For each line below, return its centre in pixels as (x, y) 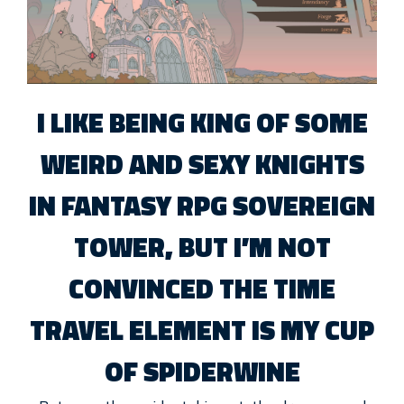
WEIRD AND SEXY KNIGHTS (202, 164)
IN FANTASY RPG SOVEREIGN (202, 205)
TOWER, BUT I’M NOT (202, 247)
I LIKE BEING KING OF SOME (202, 122)
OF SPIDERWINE (202, 371)
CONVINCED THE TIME (202, 288)
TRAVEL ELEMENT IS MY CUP (202, 330)
